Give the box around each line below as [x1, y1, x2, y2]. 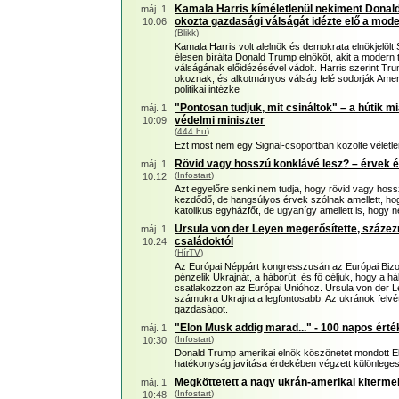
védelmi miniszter [175, 114, 265, 126]
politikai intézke [175, 84, 240, 94]
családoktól [175, 235, 233, 248]
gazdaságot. [175, 304, 228, 314]
